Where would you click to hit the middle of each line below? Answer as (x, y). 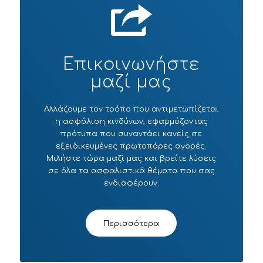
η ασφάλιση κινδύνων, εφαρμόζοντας (131, 121)
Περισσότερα (131, 224)
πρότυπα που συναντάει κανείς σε (131, 134)
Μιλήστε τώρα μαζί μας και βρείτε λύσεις (131, 158)
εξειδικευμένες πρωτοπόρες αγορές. (131, 146)
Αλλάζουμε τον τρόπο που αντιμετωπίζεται (131, 109)
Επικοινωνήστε (131, 64)
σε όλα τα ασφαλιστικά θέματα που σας (131, 171)
